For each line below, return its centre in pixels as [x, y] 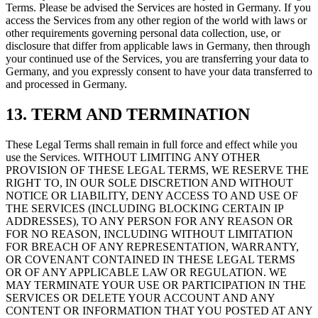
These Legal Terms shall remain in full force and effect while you [152, 144]
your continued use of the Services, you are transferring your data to [157, 59]
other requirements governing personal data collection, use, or [143, 33]
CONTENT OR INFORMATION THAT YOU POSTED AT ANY [159, 310]
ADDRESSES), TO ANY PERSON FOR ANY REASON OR [149, 221]
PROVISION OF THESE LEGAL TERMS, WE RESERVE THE [157, 170]
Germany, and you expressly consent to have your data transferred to [159, 72]
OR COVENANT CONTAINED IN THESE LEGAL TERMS [150, 259]
